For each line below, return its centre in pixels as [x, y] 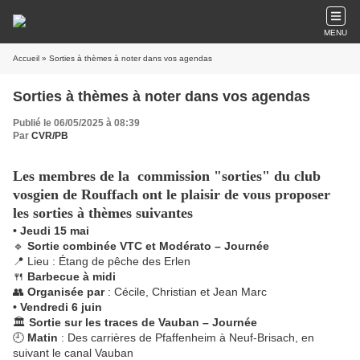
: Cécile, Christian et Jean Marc [186, 292]
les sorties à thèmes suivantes [103, 213]
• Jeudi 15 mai [51, 231]
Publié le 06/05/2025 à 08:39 [76, 123]
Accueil [26, 58]
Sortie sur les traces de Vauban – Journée [143, 322]
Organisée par [66, 292]
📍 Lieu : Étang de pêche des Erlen [102, 261]
